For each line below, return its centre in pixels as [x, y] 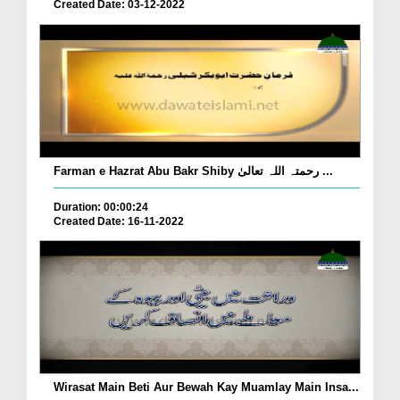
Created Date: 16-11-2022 [119, 221]
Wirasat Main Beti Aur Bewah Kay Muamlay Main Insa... [206, 387]
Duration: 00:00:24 [101, 207]
